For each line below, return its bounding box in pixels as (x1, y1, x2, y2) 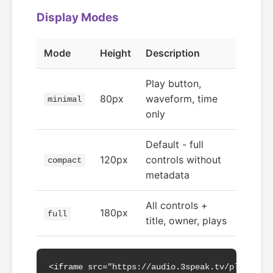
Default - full (146, 138, 204, 151)
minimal (48, 94, 82, 104)
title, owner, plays (146, 214, 227, 227)
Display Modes (37, 10, 119, 24)
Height (100, 47, 131, 59)
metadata (146, 169, 190, 181)
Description (146, 47, 200, 59)
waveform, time (146, 93, 218, 105)
